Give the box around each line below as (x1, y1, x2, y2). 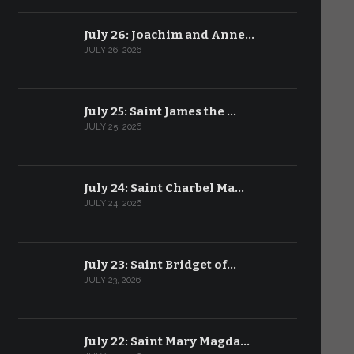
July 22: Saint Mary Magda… (83, 334, 250, 348)
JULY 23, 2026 (83, 275, 141, 285)
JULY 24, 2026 (83, 198, 141, 209)
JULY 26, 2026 (83, 45, 141, 55)
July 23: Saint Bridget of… (83, 258, 236, 272)
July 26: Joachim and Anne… (83, 28, 254, 42)
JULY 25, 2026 (83, 122, 141, 132)
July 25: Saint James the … (83, 104, 236, 119)
